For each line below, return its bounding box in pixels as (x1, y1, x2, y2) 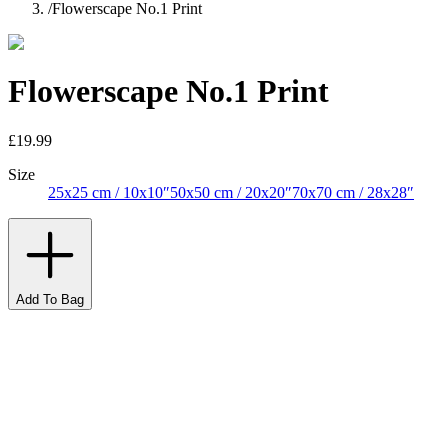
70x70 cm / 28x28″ (292, 183, 414, 201)
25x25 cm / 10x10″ (48, 183, 170, 201)
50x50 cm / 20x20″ (170, 183, 292, 201)
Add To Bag (16, 291, 84, 307)
